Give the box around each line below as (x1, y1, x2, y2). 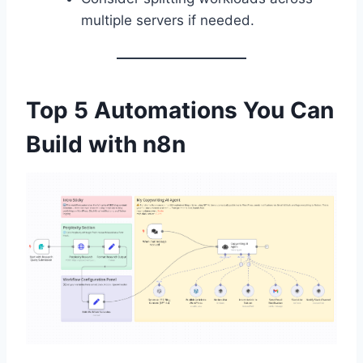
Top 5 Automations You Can (26, 96, 334, 125)
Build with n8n (26, 130, 186, 159)
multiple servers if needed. (81, 12, 254, 29)
